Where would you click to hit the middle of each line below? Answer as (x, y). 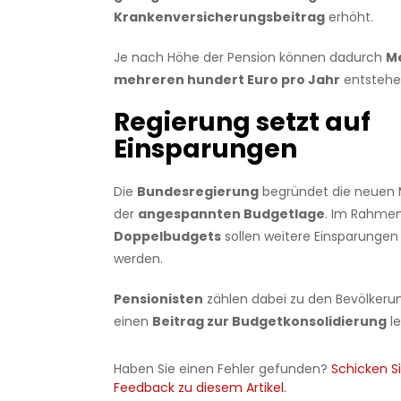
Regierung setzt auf (242, 123)
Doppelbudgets (167, 237)
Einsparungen (205, 149)
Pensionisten (158, 299)
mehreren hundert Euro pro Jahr (226, 80)
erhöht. (349, 17)
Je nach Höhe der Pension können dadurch (249, 58)
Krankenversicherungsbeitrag (219, 17)
